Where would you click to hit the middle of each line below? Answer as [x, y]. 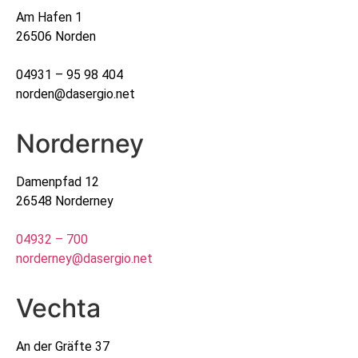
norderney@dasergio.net [84, 258]
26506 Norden [56, 36]
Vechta [58, 308]
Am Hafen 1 [49, 17]
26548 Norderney [65, 201]
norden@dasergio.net [76, 93]
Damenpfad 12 [58, 181]
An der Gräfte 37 [63, 347]
